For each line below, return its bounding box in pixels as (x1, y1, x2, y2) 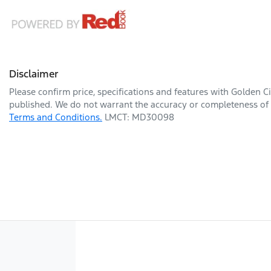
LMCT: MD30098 (105, 111, 174, 123)
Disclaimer (9, 67, 59, 81)
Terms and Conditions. (9, 111, 102, 123)
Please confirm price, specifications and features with (9, 86, 231, 98)
